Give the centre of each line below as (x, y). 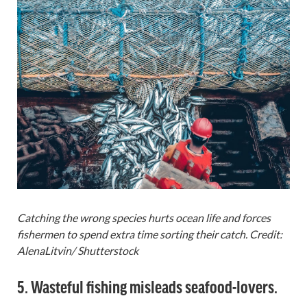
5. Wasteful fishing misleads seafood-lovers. (147, 286)
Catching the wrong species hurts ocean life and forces (144, 217)
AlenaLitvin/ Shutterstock (78, 250)
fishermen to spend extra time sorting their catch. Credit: (150, 234)
